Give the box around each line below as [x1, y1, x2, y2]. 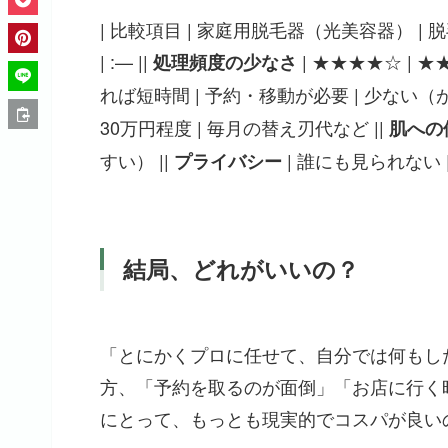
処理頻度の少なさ [153, 49, 297, 76]
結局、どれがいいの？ [123, 252, 360, 286]
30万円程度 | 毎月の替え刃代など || [100, 114, 389, 141]
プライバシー [174, 148, 282, 175]
